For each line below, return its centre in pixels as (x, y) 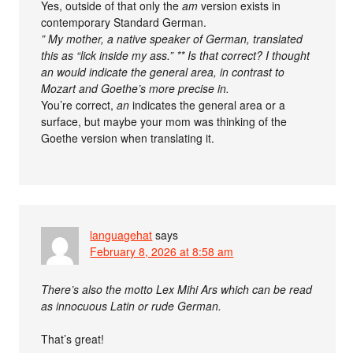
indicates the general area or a (208, 104)
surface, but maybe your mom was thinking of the (164, 121)
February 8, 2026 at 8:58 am (162, 251)
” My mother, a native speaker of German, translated (172, 38)
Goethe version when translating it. (128, 137)
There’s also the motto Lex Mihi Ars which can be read (177, 289)
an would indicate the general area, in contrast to (163, 71)
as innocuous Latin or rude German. (132, 305)
